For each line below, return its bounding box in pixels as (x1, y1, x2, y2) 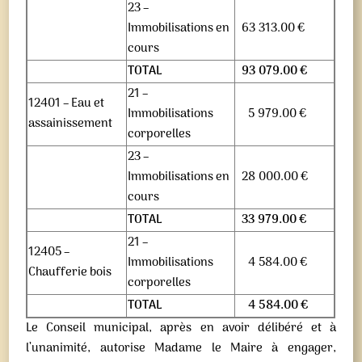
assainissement (28, 114, 113, 133)
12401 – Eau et (28, 94, 105, 113)
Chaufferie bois (28, 263, 112, 282)
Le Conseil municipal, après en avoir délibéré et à (26, 318, 336, 338)
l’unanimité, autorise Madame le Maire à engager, (26, 339, 336, 358)
